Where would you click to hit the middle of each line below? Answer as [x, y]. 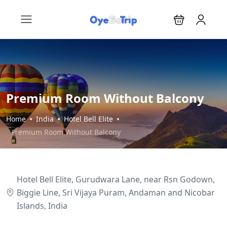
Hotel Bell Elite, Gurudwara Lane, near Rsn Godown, [116, 179]
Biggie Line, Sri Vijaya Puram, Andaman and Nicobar [116, 193]
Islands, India [42, 206]
